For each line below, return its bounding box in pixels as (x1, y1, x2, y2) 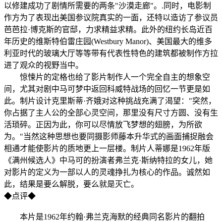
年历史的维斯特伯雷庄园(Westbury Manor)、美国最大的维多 (4, 37, 212, 46)
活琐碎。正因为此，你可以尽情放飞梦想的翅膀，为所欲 (4, 120, 202, 129)
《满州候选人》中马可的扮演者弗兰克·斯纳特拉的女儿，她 (4, 156, 213, 165)
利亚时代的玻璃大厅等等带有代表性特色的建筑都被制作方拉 (4, 49, 218, 57)
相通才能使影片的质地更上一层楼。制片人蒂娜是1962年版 (4, 144, 210, 153)
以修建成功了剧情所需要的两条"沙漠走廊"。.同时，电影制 (4, 1, 211, 10)
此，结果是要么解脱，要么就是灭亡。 (4, 179, 139, 188)
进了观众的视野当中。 (4, 60, 83, 69)
